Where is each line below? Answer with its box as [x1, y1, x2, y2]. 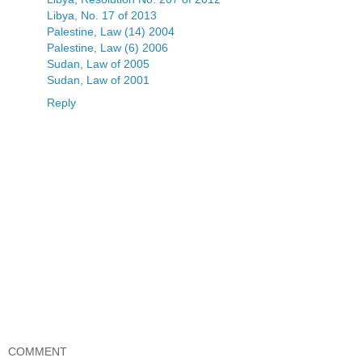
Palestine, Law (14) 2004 [47, 25, 175, 39]
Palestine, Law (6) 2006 [47, 41, 168, 55]
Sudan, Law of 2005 [47, 57, 149, 71]
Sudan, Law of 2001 [47, 74, 149, 87]
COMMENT [8, 344, 67, 358]
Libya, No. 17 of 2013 [47, 9, 157, 23]
